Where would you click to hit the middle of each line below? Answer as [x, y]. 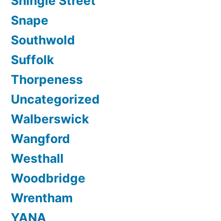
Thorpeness [47, 79]
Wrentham [42, 198]
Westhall [37, 158]
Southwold [43, 40]
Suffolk [32, 59]
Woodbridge [48, 178]
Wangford [40, 138]
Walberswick [50, 119]
